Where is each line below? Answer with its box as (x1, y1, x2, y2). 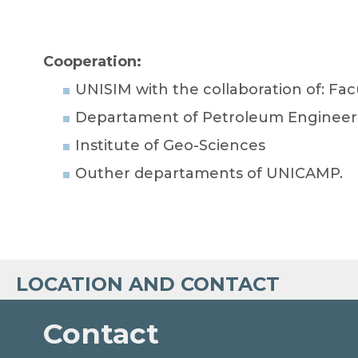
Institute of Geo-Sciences (74, 137, 265, 155)
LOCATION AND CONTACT (16, 272, 280, 296)
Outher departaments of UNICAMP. (74, 165, 343, 183)
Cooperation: (42, 53, 141, 71)
